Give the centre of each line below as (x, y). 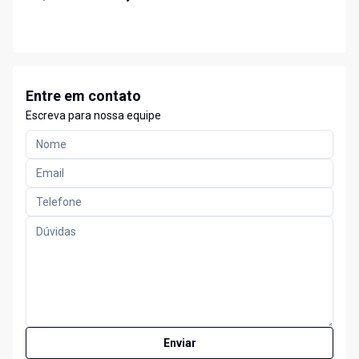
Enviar (179, 343)
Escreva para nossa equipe (93, 116)
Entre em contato (83, 96)
